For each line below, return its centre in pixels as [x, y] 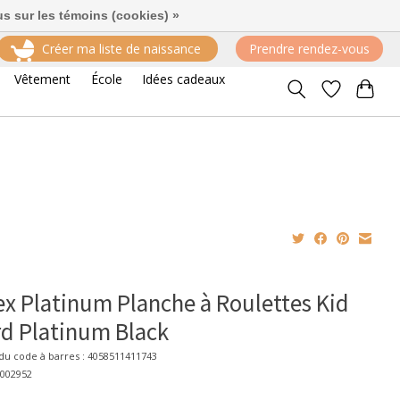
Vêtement [42, 79]
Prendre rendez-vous [309, 49]
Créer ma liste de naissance [121, 49]
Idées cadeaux [184, 79]
